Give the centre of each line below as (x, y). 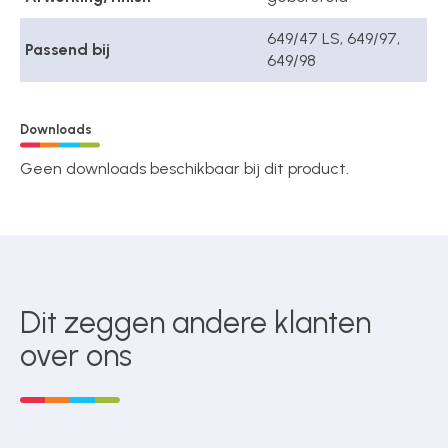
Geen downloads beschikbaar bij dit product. (185, 168)
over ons (76, 355)
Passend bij (68, 50)
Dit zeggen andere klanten (196, 322)
